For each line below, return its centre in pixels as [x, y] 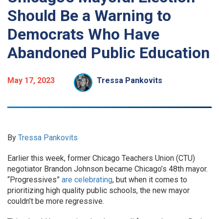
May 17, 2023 [31, 80]
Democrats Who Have [83, 34]
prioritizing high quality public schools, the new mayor [99, 190]
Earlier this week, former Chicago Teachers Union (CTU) [101, 158]
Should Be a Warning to [89, 16]
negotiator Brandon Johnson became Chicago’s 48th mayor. [108, 169]
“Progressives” [34, 180]
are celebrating [87, 180]
